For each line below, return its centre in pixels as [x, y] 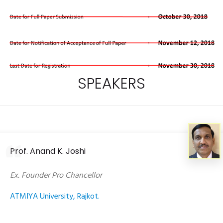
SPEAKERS [111, 83]
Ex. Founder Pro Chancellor [56, 175]
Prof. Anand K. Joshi [48, 151]
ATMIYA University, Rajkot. [55, 196]
